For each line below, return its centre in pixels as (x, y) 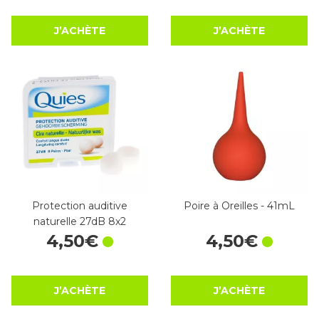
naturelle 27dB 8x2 (80, 222)
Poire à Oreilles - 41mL (239, 206)
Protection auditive (80, 206)
